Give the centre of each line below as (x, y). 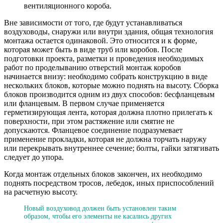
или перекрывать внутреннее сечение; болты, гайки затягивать (111, 148)
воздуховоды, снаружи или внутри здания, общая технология (109, 31)
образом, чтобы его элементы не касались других (98, 216)
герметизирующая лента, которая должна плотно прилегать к (108, 112)
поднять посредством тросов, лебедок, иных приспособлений (109, 183)
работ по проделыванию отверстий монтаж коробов (93, 67)
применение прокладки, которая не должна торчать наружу (105, 139)
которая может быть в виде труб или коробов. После (93, 49)
